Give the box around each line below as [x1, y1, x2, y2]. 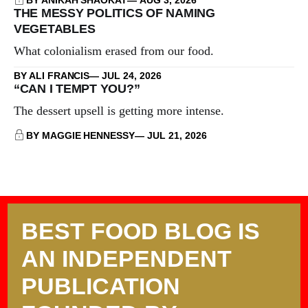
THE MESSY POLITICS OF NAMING [14, 5, 215, 20]
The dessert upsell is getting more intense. [14, 103, 224, 118]
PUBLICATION [21, 273, 180, 300]
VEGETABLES [14, 21, 96, 36]
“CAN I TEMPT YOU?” [14, 81, 140, 96]
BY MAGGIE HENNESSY [26, 129, 135, 141]
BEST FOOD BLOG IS [21, 218, 260, 245]
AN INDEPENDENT [21, 245, 232, 272]
